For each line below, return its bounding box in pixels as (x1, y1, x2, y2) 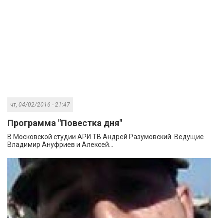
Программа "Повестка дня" (7, 117, 122, 128)
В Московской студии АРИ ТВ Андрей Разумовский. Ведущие (7, 132, 204, 141)
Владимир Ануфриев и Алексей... (7, 140, 113, 148)
